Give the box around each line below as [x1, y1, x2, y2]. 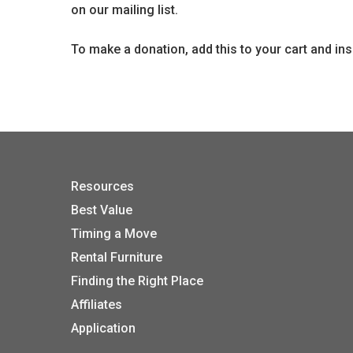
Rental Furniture [71, 250, 162, 266]
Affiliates [71, 297, 122, 313]
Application [71, 321, 136, 336]
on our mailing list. [71, 2, 178, 18]
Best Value [71, 203, 132, 218]
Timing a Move [71, 226, 157, 242]
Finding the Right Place [71, 273, 203, 289]
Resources [71, 179, 134, 195]
